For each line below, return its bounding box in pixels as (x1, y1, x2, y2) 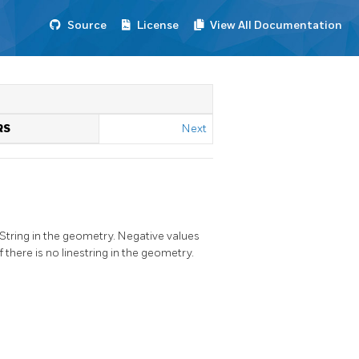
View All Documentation (210, 18, 342, 32)
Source (67, 18, 107, 32)
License (137, 18, 179, 32)
